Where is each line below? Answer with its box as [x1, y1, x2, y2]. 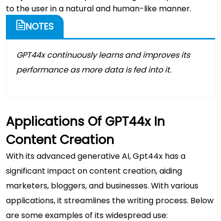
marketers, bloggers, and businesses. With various [6, 180, 198, 191]
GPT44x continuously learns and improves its [16, 49, 190, 61]
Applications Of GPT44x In [6, 112, 165, 130]
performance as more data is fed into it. [16, 64, 173, 75]
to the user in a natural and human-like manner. [6, 2, 191, 14]
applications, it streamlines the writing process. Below [6, 194, 214, 206]
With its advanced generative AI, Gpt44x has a [6, 150, 185, 162]
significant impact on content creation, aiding [6, 165, 182, 177]
